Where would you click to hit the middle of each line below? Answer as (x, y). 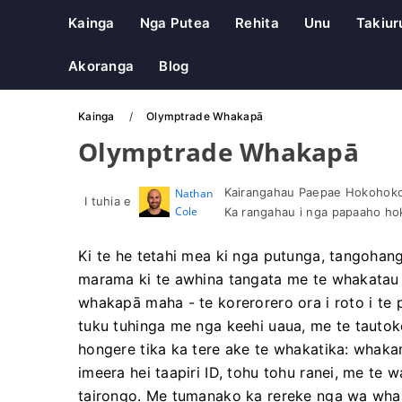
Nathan (194, 193)
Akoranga (101, 66)
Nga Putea (175, 23)
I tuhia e (108, 201)
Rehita (257, 23)
